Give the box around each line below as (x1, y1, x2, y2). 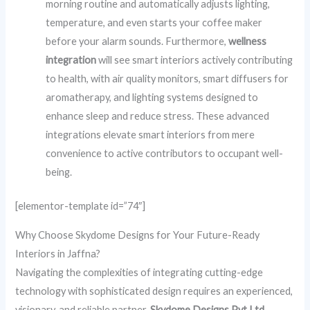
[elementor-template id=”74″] (15, 200, 146, 212)
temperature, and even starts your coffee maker (46, 17, 263, 29)
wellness (228, 35, 267, 48)
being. (46, 166, 73, 179)
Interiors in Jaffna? (15, 247, 101, 259)
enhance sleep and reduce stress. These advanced (46, 110, 270, 122)
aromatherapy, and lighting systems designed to (46, 91, 259, 104)
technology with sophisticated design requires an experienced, (15, 284, 293, 297)
